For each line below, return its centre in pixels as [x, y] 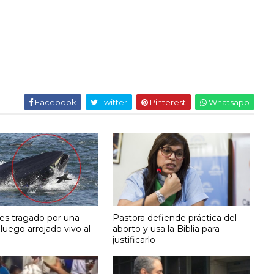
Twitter [112, 102]
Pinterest [167, 102]
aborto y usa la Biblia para [166, 228]
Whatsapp [228, 102]
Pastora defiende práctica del [175, 217]
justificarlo [134, 239]
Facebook [54, 102]
